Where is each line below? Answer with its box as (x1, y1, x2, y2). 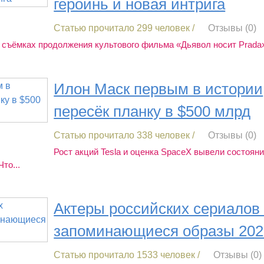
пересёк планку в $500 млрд (54, 103, 251, 120)
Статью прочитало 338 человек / (54, 130, 195, 140)
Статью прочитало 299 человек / (54, 23, 195, 33)
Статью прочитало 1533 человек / (54, 250, 200, 260)
